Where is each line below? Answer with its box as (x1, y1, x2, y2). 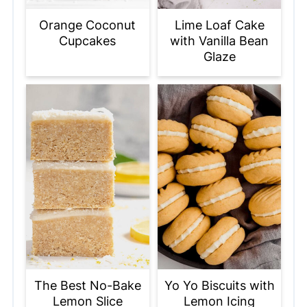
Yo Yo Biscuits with (164, 278, 275, 293)
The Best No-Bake (34, 278, 141, 293)
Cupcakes (59, 33, 116, 48)
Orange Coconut (39, 17, 136, 32)
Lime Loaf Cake (174, 17, 265, 32)
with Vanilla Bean (170, 33, 269, 48)
